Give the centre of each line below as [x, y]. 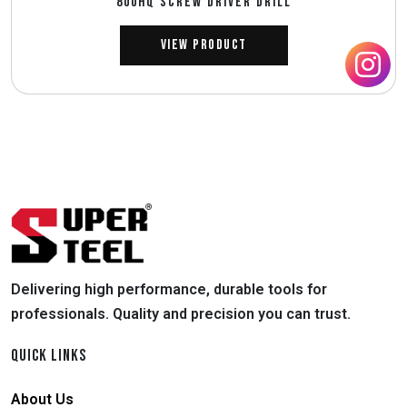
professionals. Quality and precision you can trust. [181, 314]
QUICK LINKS [49, 356]
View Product [203, 45]
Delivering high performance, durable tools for [169, 290]
